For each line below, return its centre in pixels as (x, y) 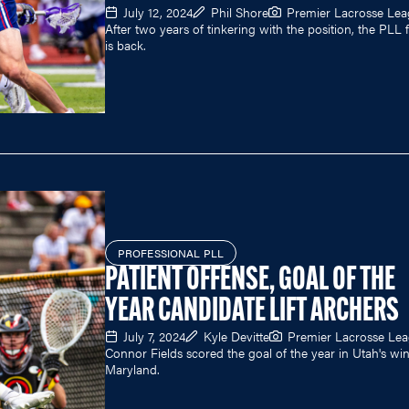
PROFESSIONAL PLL (171, 253)
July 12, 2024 (158, 11)
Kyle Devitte (236, 336)
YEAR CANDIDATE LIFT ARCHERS (252, 313)
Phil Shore (240, 11)
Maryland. (132, 369)
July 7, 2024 (154, 336)
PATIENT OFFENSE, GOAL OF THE (250, 282)
